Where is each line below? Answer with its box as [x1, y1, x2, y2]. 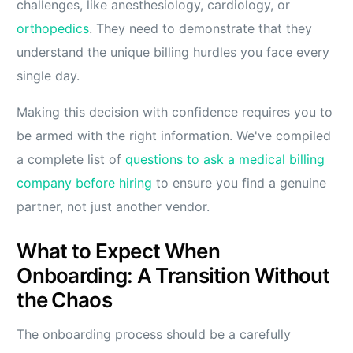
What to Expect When [17, 239, 220, 264]
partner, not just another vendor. [17, 199, 210, 215]
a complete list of [17, 151, 126, 168]
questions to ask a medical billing [125, 151, 325, 168]
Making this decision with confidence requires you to [17, 104, 333, 121]
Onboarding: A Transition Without [17, 263, 330, 288]
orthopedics [17, 20, 90, 37]
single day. [17, 68, 80, 84]
